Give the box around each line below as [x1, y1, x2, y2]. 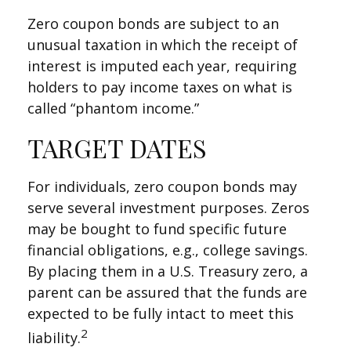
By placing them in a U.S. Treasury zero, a [27, 262, 308, 280]
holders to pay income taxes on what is [27, 78, 292, 96]
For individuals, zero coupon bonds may [27, 177, 297, 196]
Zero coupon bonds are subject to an [27, 14, 279, 33]
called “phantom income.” [27, 99, 199, 118]
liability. [27, 328, 81, 347]
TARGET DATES [27, 131, 207, 165]
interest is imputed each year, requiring [27, 56, 297, 75]
